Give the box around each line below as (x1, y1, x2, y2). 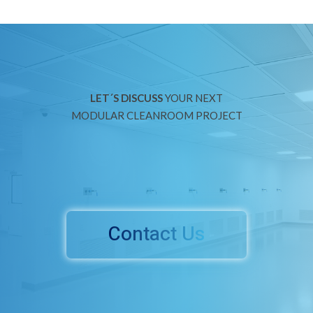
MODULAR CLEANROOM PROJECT (71, 108, 242, 122)
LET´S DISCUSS (90, 91, 163, 104)
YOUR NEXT (163, 91, 223, 104)
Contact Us (108, 220, 205, 249)
